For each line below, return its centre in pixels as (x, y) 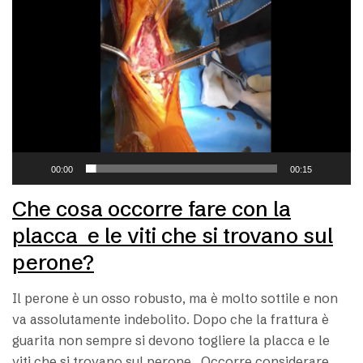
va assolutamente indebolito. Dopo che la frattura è (171, 319)
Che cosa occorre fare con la (152, 209)
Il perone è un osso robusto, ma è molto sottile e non (175, 298)
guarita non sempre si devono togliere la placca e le (171, 340)
